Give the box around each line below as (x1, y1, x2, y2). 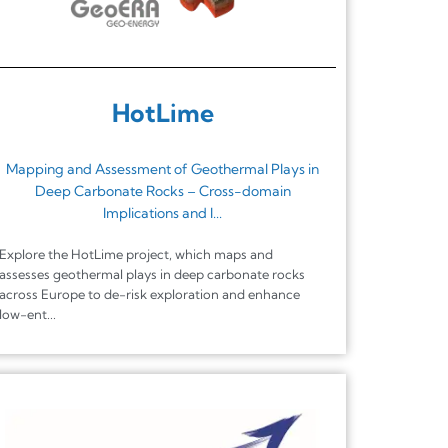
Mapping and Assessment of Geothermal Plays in (6, 159, 320, 178)
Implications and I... (103, 203, 223, 222)
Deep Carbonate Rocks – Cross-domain (34, 181, 291, 200)
